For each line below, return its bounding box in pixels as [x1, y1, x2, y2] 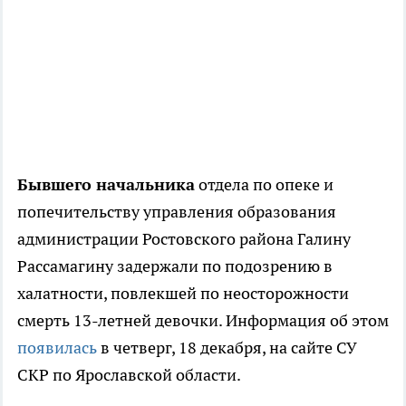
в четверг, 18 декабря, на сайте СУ [97, 337, 356, 359]
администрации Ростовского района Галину [17, 228, 351, 250]
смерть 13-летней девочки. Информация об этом [17, 310, 389, 332]
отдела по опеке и [195, 174, 333, 196]
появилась [17, 337, 97, 359]
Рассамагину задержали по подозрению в [17, 256, 333, 277]
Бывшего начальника [17, 174, 195, 196]
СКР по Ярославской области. [17, 364, 241, 386]
